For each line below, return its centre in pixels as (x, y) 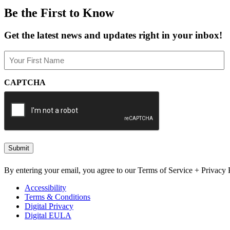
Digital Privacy (49, 206)
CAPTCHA (25, 83)
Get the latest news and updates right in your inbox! (113, 35)
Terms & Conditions (57, 197)
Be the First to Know (59, 13)
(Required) (20, 65)
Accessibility (45, 188)
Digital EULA (48, 216)
